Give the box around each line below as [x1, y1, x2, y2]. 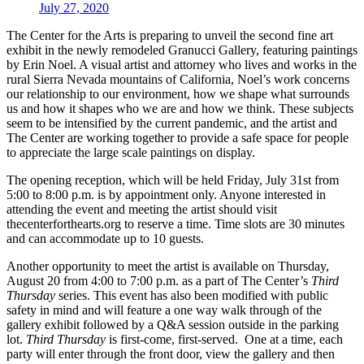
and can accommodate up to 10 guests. [6, 232, 204, 246]
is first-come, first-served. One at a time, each [106, 332, 343, 347]
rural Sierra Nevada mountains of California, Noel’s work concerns [6, 72, 349, 87]
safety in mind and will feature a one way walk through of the [6, 303, 322, 318]
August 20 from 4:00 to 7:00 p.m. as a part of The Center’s [6, 274, 311, 288]
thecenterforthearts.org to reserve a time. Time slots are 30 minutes [6, 217, 344, 232]
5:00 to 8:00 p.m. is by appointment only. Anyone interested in [6, 188, 326, 202]
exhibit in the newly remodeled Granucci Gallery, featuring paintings [6, 43, 357, 58]
